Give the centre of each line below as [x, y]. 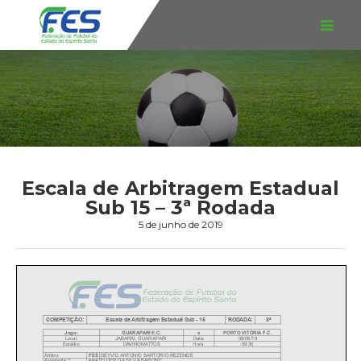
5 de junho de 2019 [180, 224]
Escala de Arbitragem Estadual [180, 188]
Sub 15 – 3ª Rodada [180, 207]
